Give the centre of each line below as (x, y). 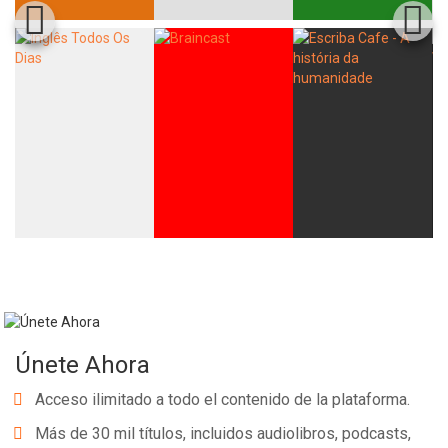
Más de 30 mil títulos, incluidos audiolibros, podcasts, (223, 433)
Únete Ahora (82, 365)
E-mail (375, 124)
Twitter (287, 124)
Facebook (189, 124)
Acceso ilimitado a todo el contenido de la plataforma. (222, 399)
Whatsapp (83, 124)
